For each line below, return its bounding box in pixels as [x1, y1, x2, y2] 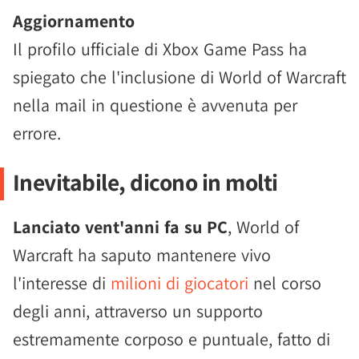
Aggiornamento [13, 10, 135, 32]
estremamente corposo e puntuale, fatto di [13, 328, 330, 350]
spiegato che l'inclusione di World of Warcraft [13, 66, 346, 88]
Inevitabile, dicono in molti [12, 167, 278, 197]
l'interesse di [13, 272, 111, 294]
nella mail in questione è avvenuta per [13, 94, 297, 116]
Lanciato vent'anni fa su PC [13, 216, 228, 238]
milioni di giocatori [111, 272, 248, 294]
